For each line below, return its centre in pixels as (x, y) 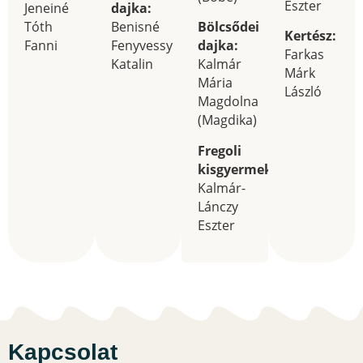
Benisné (135, 27)
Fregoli (220, 150)
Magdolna (228, 102)
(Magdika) (227, 120)
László (303, 92)
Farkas (304, 55)
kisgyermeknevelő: (258, 169)
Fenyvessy (142, 46)
